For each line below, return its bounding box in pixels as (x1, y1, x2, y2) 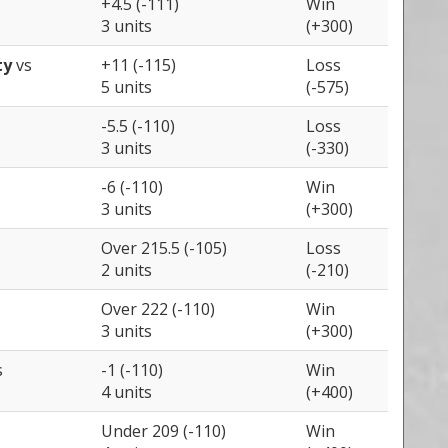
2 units (101, 259, 152, 281)
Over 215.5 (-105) (101, 237, 227, 259)
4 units (101, 381, 152, 403)
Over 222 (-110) (101, 298, 215, 320)
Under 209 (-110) (101, 420, 226, 442)
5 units (101, 76, 152, 98)
